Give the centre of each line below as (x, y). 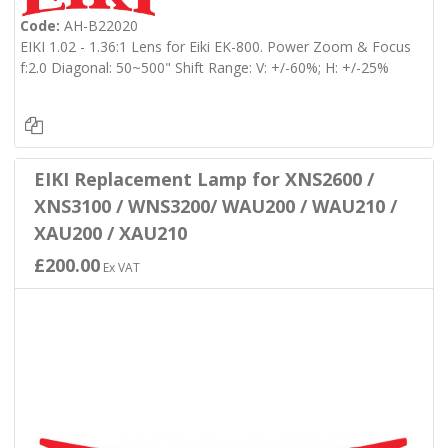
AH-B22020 (98, 25)
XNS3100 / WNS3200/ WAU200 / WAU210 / (215, 206)
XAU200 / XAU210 (110, 233)
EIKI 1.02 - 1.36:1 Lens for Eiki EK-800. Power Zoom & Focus (215, 46)
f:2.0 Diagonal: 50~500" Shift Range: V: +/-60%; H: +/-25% (206, 67)
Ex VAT (119, 268)
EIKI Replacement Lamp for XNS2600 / (203, 179)
